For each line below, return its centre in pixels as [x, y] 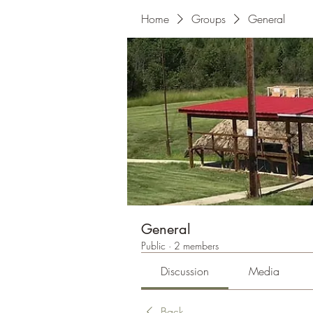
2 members [196, 246]
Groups [209, 19]
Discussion [185, 271]
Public [153, 246]
